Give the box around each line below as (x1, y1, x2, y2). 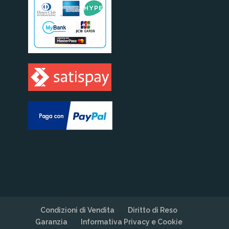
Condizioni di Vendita (40, 205, 114, 214)
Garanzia (35, 217, 67, 226)
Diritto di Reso (127, 205, 177, 214)
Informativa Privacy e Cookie (80, 217, 182, 226)
